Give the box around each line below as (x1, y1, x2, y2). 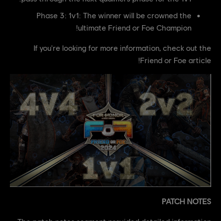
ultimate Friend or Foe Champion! (78, 22, 191, 32)
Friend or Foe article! (140, 55, 211, 65)
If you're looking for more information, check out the (34, 42, 211, 52)
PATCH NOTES (162, 196, 211, 206)
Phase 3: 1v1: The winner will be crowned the (37, 10, 191, 20)
